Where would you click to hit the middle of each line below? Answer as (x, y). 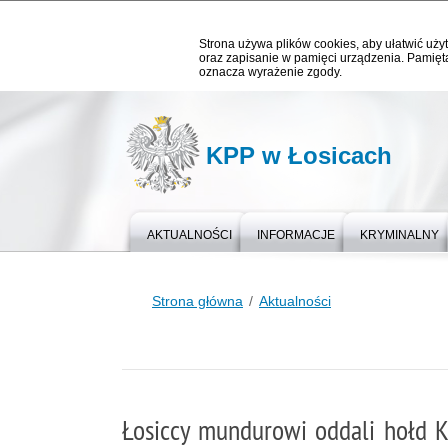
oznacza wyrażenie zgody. (270, 72)
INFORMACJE (296, 235)
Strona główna (197, 301)
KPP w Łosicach (299, 155)
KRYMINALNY (399, 235)
